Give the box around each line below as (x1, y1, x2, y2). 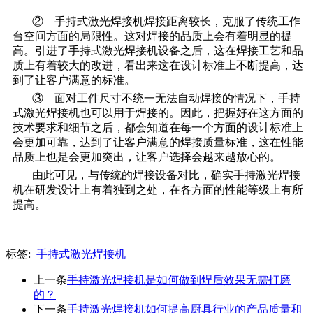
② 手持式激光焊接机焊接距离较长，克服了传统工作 (32, 15, 300, 28)
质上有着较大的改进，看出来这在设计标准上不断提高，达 (13, 59, 303, 72)
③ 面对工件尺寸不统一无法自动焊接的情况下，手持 (32, 92, 300, 105)
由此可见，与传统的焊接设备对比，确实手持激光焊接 (32, 169, 300, 182)
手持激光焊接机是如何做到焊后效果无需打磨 (67, 274, 291, 286)
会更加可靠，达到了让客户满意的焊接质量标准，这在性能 (13, 136, 303, 149)
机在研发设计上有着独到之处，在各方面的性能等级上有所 (13, 184, 303, 196)
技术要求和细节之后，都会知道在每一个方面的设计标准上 (13, 122, 303, 134)
